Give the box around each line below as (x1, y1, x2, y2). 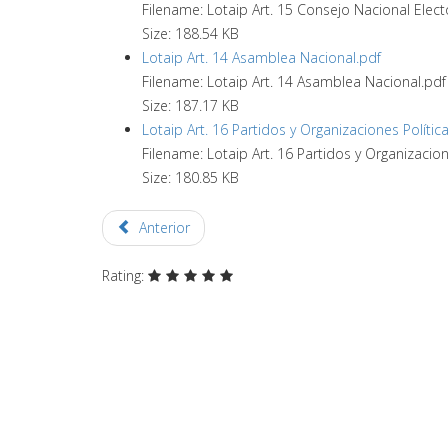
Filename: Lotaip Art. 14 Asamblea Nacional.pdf (142, 72, 446, 91)
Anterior (138, 218, 190, 237)
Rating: (102, 266, 148, 285)
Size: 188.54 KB (142, 24, 239, 43)
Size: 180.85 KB (142, 168, 239, 187)
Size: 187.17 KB (142, 96, 239, 115)
